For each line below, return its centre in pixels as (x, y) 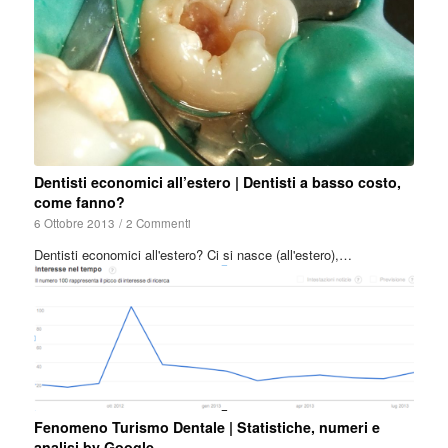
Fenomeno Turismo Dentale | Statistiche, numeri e (206, 426)
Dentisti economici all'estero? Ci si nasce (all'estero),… (192, 255)
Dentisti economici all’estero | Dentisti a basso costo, (217, 182)
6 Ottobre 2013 (74, 223)
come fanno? (79, 202)
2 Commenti (158, 223)
